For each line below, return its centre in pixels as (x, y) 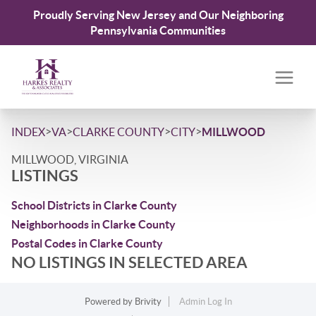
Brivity (148, 302)
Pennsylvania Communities (158, 30)
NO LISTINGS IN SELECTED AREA (129, 262)
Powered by (109, 302)
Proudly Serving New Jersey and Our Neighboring (158, 15)
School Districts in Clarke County (94, 205)
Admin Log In (205, 302)
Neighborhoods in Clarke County (93, 224)
